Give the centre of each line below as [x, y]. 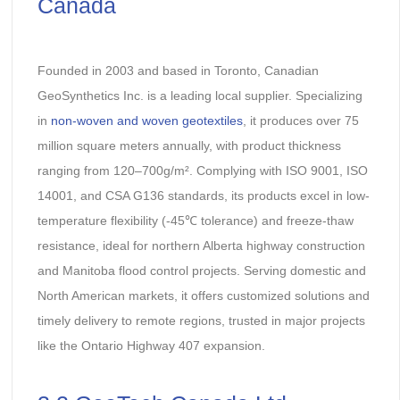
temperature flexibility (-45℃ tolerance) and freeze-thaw [195, 221]
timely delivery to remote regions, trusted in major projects [201, 321]
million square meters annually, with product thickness [189, 146]
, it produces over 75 [300, 121]
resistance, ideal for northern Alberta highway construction [201, 246]
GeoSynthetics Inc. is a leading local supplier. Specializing [200, 96]
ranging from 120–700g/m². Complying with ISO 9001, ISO [202, 171]
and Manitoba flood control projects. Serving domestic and [201, 271]
